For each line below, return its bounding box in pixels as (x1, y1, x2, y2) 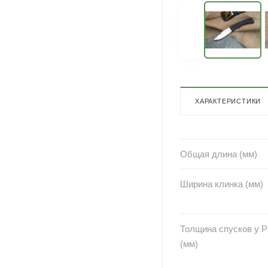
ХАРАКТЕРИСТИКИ (195, 97, 261, 105)
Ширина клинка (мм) (180, 178, 263, 189)
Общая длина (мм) (180, 148, 257, 159)
